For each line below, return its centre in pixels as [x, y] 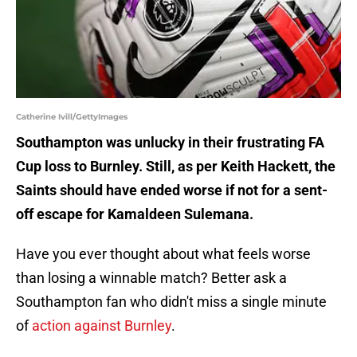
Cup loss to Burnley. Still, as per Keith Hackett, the [176, 167]
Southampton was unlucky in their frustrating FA [170, 143]
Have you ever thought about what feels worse [163, 254]
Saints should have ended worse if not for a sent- [172, 190]
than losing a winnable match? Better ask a [151, 278]
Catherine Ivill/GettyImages [72, 117]
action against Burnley [102, 326]
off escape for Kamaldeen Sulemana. [135, 214]
